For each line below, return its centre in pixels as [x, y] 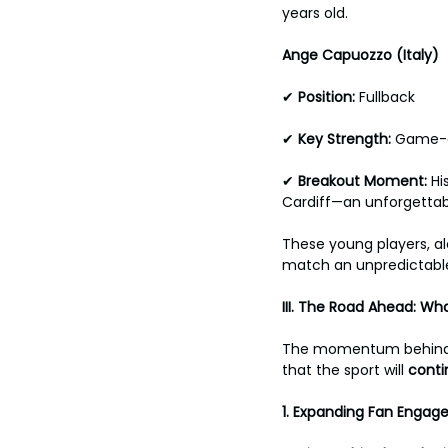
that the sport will [345, 370]
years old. [315, 13]
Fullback [389, 97]
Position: [328, 97]
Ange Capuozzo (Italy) [362, 55]
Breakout [329, 181]
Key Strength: [346, 139]
